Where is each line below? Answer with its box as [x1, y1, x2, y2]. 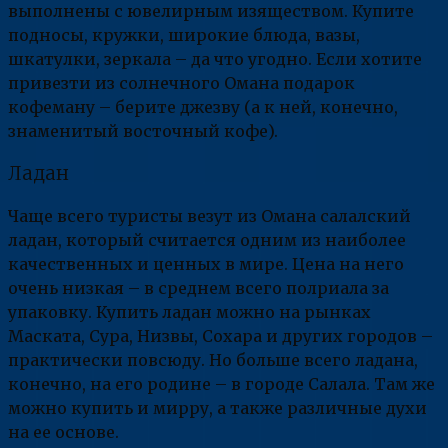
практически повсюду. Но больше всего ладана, [8, 350, 418, 371]
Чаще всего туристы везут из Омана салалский [8, 206, 411, 227]
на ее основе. [8, 422, 119, 443]
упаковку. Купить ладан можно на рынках [8, 302, 371, 323]
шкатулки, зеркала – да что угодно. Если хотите [8, 48, 422, 69]
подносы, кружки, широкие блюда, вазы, [8, 24, 360, 45]
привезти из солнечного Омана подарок [8, 72, 355, 93]
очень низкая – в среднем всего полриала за [8, 278, 389, 299]
